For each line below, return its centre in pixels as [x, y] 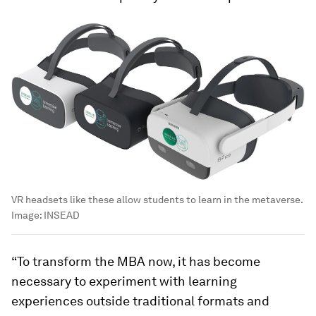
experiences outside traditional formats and [140, 300]
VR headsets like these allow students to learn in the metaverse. [157, 199]
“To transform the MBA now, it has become [136, 261]
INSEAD [62, 215]
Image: [28, 215]
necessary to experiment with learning [124, 281]
